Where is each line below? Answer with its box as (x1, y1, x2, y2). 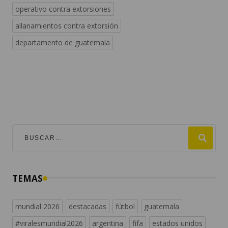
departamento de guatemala (15, 37, 110, 47)
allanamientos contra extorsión (15, 20, 118, 31)
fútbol (116, 201, 135, 211)
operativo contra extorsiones (15, 4, 111, 14)
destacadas (69, 201, 106, 211)
